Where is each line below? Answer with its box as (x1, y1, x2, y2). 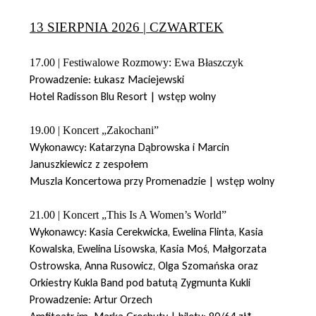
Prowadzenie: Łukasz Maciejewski (30, 72, 184, 86)
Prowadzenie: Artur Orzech (30, 292, 152, 306)
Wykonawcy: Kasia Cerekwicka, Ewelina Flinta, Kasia (30, 224, 263, 238)
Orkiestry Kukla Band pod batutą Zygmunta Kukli (30, 275, 250, 289)
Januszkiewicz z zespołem (30, 157, 148, 171)
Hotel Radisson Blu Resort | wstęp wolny (30, 89, 216, 103)
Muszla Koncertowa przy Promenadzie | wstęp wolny (30, 174, 274, 188)
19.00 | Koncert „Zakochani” (30, 123, 159, 136)
